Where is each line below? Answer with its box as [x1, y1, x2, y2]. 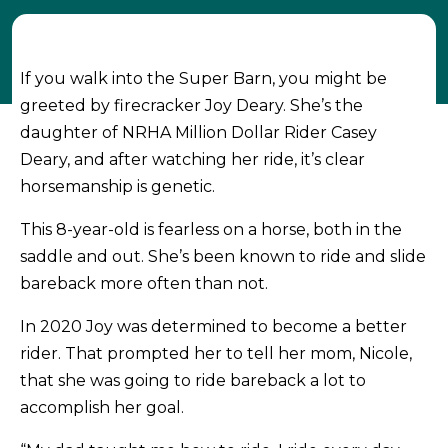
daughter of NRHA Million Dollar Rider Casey [20, 123, 378, 143]
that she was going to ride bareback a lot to [20, 371, 367, 391]
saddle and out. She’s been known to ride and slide [20, 247, 427, 267]
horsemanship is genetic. [20, 177, 220, 197]
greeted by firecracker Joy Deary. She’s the [20, 96, 364, 116]
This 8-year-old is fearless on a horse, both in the [20, 220, 403, 240]
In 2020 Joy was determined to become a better [20, 317, 408, 337]
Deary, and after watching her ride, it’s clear [20, 150, 366, 170]
